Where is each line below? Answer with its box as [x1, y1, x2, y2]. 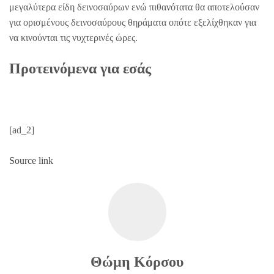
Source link [9, 155, 53, 166]
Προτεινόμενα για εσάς [9, 61, 151, 76]
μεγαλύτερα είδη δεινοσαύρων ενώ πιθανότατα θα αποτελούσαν [9, 2, 259, 12]
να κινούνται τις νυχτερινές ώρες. [9, 32, 138, 43]
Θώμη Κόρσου [91, 254, 183, 270]
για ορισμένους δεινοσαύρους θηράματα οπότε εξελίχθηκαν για [9, 17, 256, 28]
